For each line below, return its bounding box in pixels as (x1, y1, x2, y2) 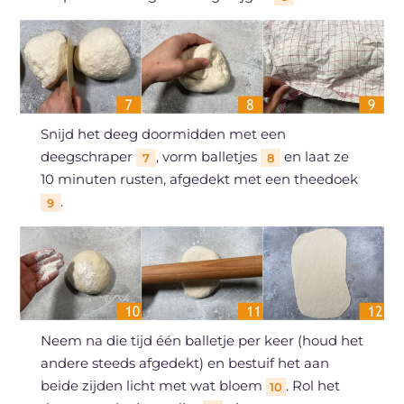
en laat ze (280, 148, 349, 166)
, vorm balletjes (155, 148, 261, 166)
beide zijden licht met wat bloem (40, 377, 266, 395)
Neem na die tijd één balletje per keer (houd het (40, 332, 363, 350)
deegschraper (40, 148, 136, 166)
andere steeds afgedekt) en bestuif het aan (40, 354, 329, 372)
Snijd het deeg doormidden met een (40, 125, 286, 143)
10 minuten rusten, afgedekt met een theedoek (40, 170, 358, 188)
